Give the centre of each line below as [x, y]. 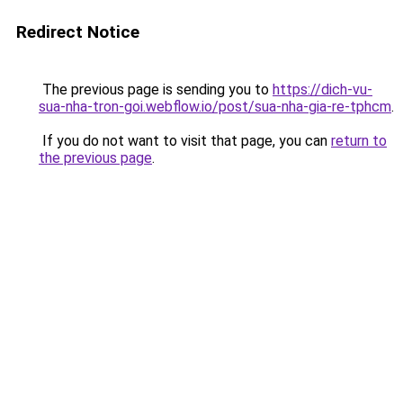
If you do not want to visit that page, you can [185, 141]
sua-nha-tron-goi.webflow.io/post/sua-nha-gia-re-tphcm [215, 107]
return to [359, 141]
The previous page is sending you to [156, 90]
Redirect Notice [78, 32]
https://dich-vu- [322, 90]
